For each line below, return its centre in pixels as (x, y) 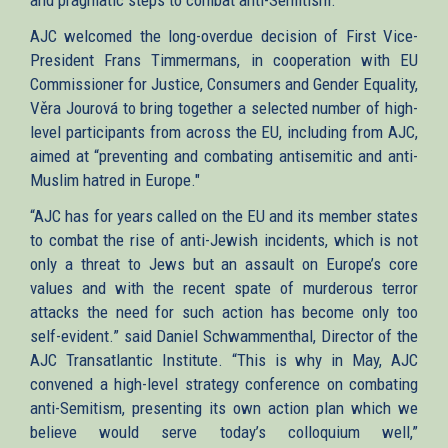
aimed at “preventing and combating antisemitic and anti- (224, 155)
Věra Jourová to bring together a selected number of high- (224, 107)
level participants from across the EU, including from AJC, (224, 131)
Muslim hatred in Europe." (115, 179)
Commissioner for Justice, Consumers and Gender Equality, (224, 83)
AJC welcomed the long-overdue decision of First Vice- (224, 35)
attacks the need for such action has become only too (224, 311)
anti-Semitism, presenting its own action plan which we (224, 407)
